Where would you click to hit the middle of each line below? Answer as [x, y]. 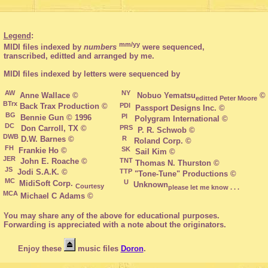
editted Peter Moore [226, 98]
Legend [17, 36]
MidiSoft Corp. [46, 183]
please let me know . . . [203, 187]
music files [98, 248]
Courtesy [89, 186]
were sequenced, [172, 47]
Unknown [148, 185]
